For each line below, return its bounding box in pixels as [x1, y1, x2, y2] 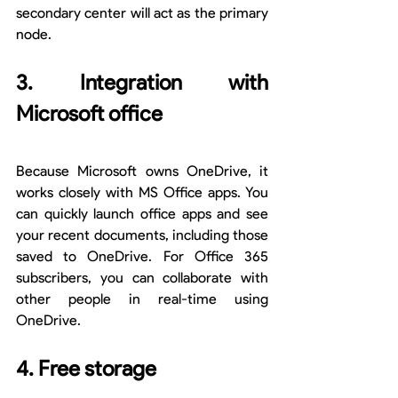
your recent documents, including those [16, 227, 268, 244]
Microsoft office [16, 100, 163, 127]
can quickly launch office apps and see [16, 205, 268, 223]
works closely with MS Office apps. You [16, 184, 268, 202]
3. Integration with [16, 69, 268, 96]
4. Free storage [16, 355, 156, 382]
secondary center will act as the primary [16, 4, 268, 22]
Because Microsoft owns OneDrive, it [16, 163, 268, 180]
